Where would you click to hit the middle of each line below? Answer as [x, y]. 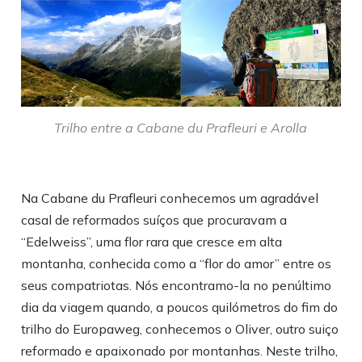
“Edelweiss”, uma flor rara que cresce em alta [152, 241]
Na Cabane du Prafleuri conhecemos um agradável [170, 198]
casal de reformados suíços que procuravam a [154, 219]
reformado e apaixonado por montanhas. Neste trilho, [180, 350]
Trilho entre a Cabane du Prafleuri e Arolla [181, 127]
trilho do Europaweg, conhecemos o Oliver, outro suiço [180, 328]
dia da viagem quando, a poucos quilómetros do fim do [180, 307]
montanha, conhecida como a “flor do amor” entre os [177, 263]
